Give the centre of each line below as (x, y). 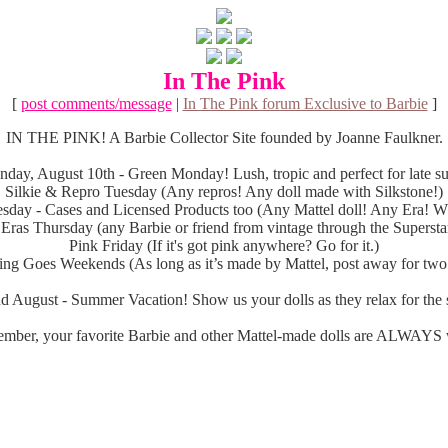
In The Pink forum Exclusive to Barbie (305, 103)
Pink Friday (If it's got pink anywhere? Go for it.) (224, 245)
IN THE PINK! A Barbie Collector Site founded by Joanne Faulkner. (224, 137)
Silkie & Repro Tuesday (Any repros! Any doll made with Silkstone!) (224, 191)
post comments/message (96, 103)
